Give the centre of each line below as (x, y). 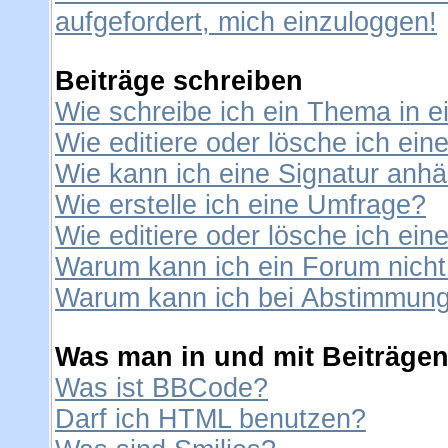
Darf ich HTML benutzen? (210, 419)
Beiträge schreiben (179, 81)
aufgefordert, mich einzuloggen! (246, 22)
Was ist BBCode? (161, 388)
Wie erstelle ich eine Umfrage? (240, 205)
